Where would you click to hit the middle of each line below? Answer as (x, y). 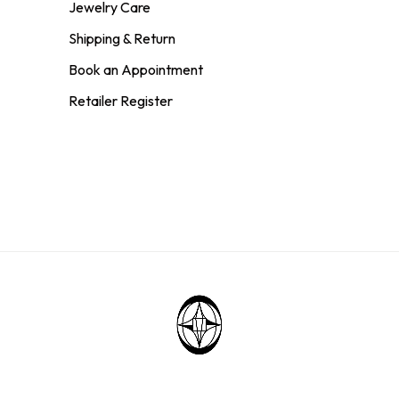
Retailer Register (120, 101)
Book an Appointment (135, 69)
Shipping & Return (122, 38)
